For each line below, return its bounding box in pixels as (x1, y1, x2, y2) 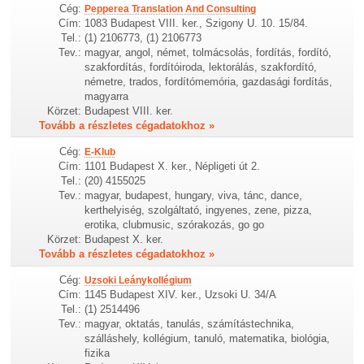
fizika (84, 347, 110, 360)
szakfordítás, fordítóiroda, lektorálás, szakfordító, (84, 61, 318, 74)
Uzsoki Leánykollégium (84, 275, 193, 287)
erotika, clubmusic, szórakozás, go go (84, 219, 265, 232)
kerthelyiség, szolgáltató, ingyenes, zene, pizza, (84, 204, 313, 217)
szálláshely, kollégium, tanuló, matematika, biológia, (84, 332, 331, 345)
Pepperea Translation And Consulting (84, 3, 257, 15)
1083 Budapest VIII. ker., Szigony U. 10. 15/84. (84, 17, 309, 30)
